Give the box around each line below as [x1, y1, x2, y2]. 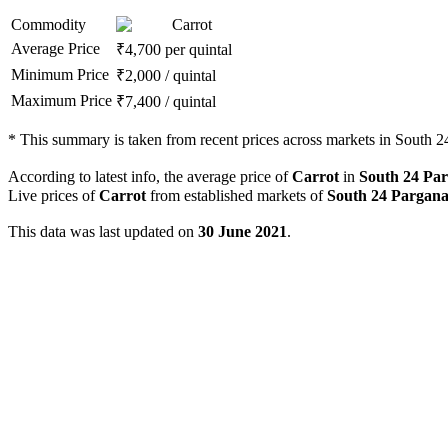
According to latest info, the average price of [8, 168, 292, 186]
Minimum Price [11, 66, 109, 84]
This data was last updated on [8, 223, 198, 241]
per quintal [165, 41, 232, 59]
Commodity [11, 16, 86, 34]
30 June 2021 [198, 223, 287, 241]
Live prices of [8, 187, 99, 205]
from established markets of [146, 187, 327, 205]
